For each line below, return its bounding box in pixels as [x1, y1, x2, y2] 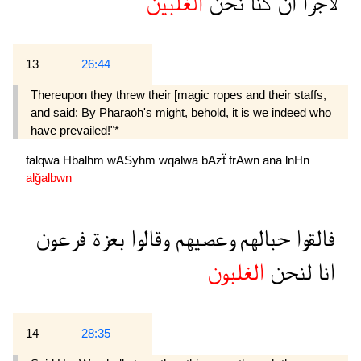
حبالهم [234, 226, 290, 251]
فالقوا [290, 226, 335, 251]
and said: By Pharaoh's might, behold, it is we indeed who [31, 105, 331, 119]
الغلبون [207, 260, 264, 284]
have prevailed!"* [31, 122, 119, 137]
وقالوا [125, 226, 169, 251]
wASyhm [107, 152, 159, 167]
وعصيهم [169, 226, 234, 251]
